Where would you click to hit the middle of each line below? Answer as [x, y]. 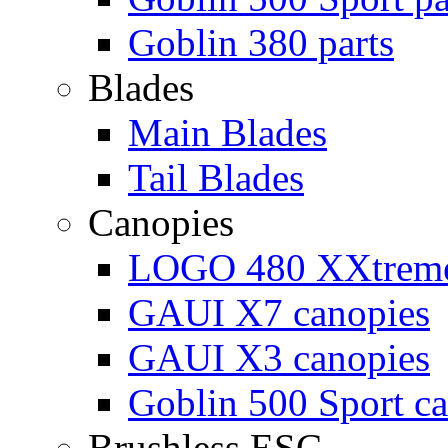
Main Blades [227, 132]
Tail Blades [216, 177]
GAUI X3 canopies [279, 357]
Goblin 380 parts [261, 42]
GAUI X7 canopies [279, 312]
